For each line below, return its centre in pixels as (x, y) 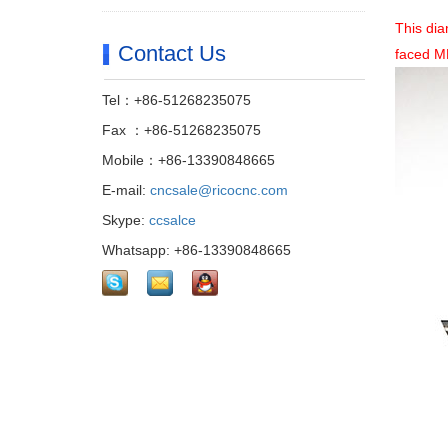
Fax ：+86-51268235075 (181, 130)
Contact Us (172, 53)
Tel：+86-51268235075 (176, 100)
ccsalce (172, 220)
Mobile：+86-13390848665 (188, 160)
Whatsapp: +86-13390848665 (196, 250)
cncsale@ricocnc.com (219, 190)
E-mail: (126, 190)
